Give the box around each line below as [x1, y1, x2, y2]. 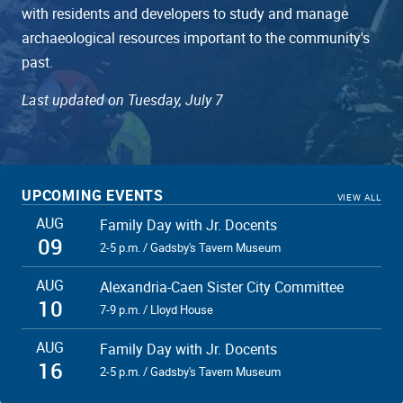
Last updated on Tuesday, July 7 [22, 89, 223, 110]
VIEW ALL [336, 190, 381, 203]
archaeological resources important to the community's [22, 27, 370, 48]
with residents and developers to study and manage [22, 3, 348, 23]
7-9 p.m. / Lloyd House [100, 300, 213, 318]
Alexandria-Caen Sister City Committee [100, 276, 344, 297]
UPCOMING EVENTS [22, 184, 164, 205]
